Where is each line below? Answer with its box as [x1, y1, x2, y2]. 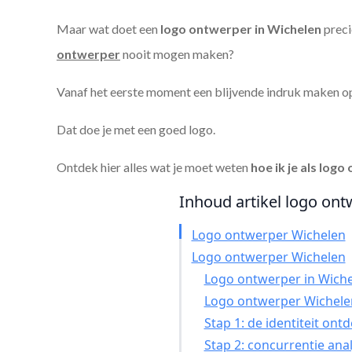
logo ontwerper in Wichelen [160, 21, 321, 36]
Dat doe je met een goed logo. [57, 122, 215, 137]
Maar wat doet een [57, 21, 160, 36]
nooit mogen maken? [120, 46, 234, 61]
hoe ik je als [248, 159, 317, 174]
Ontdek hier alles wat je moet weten [57, 159, 248, 174]
